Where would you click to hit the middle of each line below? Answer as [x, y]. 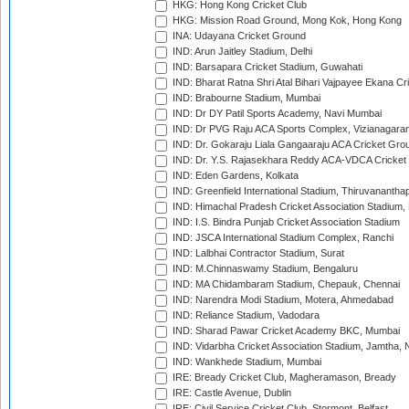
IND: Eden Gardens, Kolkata [234, 176]
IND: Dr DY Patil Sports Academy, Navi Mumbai [276, 114]
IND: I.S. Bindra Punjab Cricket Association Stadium [285, 222]
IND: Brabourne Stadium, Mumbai [245, 98]
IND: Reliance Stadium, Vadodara [245, 315]
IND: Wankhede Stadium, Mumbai [246, 362]
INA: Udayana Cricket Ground [238, 36]
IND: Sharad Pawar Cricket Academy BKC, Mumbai [285, 331]
